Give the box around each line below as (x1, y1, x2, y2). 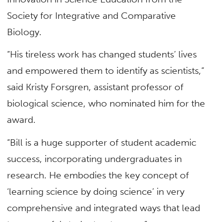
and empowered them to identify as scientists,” (7, 65, 205, 77)
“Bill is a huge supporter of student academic (7, 136, 197, 148)
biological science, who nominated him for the (7, 98, 206, 110)
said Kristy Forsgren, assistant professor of (7, 81, 184, 93)
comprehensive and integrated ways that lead (7, 202, 201, 214)
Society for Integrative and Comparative (7, 10, 176, 22)
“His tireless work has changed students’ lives (7, 49, 197, 60)
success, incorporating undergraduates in (7, 153, 182, 165)
